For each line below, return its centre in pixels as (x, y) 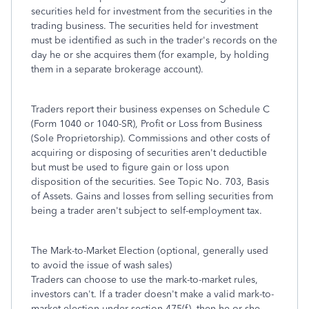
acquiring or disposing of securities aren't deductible (149, 153)
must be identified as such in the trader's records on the (154, 40)
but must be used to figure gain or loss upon (130, 167)
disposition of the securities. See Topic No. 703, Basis (150, 182)
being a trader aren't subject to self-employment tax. (147, 211)
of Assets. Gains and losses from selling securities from (152, 196)
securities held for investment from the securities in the (152, 11)
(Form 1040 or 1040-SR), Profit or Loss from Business (147, 124)
